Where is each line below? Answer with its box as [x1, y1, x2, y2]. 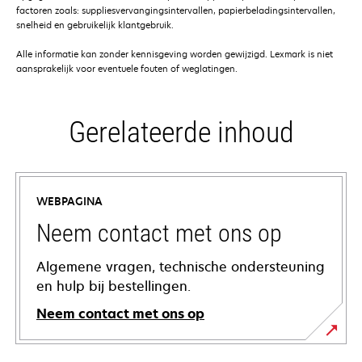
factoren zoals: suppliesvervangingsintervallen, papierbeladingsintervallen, [16, 4, 335, 17]
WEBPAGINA [36, 194, 103, 209]
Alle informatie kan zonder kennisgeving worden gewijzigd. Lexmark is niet [16, 48, 333, 61]
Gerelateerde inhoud [68, 116, 294, 150]
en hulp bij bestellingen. [36, 277, 191, 296]
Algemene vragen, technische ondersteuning [36, 258, 325, 276]
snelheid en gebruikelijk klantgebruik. [16, 19, 174, 32]
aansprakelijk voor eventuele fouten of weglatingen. [16, 62, 238, 75]
